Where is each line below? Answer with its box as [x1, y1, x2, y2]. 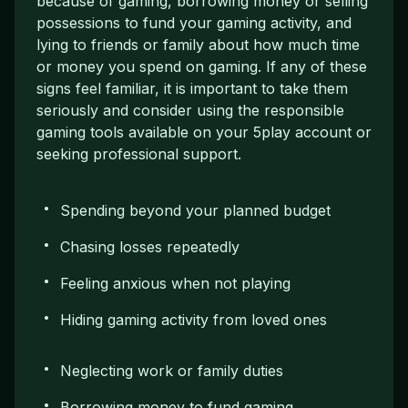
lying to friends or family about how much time [36, 35, 360, 54]
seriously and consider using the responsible [36, 100, 344, 119]
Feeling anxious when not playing [60, 273, 291, 292]
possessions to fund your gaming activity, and [36, 13, 352, 32]
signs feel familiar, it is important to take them [36, 78, 348, 97]
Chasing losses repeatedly [60, 237, 240, 256]
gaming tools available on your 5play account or [36, 122, 372, 141]
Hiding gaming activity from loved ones [60, 310, 327, 329]
